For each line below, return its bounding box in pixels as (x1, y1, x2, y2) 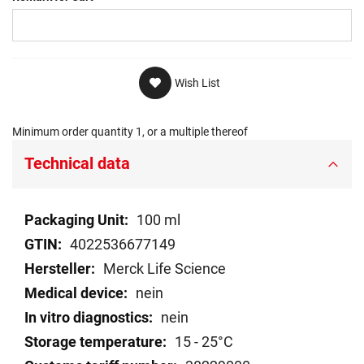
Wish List (174, 76, 220, 90)
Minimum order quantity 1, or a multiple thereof (12, 125, 248, 139)
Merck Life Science (103, 260, 226, 278)
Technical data (24, 154, 130, 174)
